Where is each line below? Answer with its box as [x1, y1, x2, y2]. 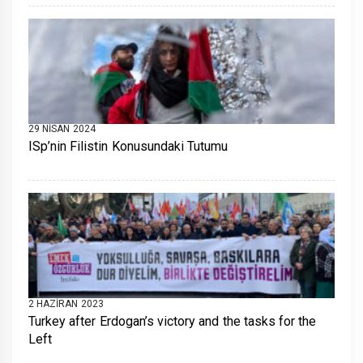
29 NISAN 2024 [28, 123, 96, 135]
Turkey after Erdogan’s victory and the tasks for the [28, 314, 317, 330]
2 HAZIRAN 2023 [28, 298, 104, 310]
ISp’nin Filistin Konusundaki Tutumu [28, 139, 228, 155]
